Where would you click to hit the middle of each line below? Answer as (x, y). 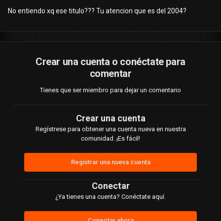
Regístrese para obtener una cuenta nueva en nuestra (110, 129)
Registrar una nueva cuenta (110, 162)
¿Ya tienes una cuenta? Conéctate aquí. (110, 197)
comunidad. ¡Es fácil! (110, 139)
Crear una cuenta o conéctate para (110, 62)
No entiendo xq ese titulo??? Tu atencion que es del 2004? (97, 11)
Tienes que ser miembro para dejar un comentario (110, 90)
